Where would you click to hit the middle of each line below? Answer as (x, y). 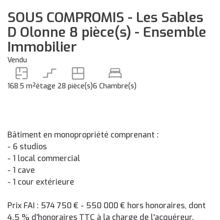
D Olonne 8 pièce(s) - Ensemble (107, 32)
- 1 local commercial (44, 158)
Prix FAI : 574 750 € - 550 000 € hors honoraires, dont (107, 206)
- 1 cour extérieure (41, 182)
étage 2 (49, 86)
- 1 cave (21, 170)
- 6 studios (27, 147)
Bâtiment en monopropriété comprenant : (83, 135)
